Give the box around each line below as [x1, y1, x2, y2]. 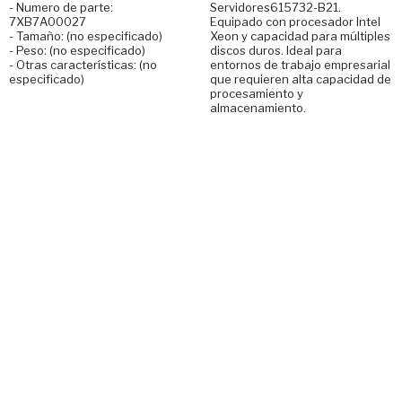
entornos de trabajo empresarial [210, 57, 390, 72]
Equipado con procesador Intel [210, 13, 380, 29]
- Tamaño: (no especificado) [9, 28, 162, 43]
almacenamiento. [210, 100, 306, 115]
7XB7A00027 [9, 13, 86, 29]
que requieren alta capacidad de [210, 71, 391, 86]
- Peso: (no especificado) [9, 42, 145, 57]
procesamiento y [210, 85, 303, 100]
